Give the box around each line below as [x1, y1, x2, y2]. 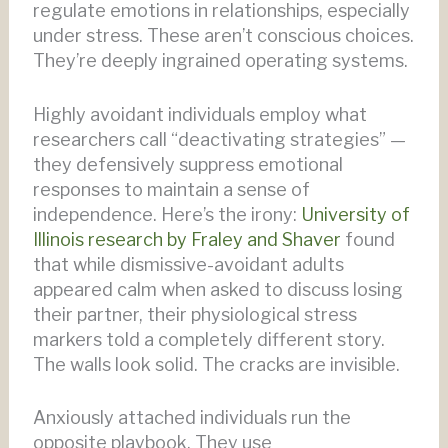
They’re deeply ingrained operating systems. [32, 49, 408, 71]
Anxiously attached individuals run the [32, 407, 351, 429]
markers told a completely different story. [32, 328, 385, 350]
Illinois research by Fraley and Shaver [32, 228, 341, 250]
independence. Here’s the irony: [32, 203, 301, 225]
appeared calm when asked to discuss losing [32, 278, 403, 300]
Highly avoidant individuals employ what [32, 103, 367, 125]
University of [300, 203, 410, 225]
